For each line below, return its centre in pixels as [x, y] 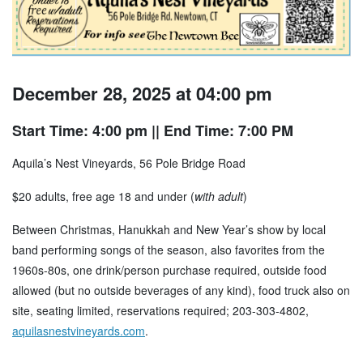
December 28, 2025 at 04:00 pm [142, 93]
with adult [219, 196]
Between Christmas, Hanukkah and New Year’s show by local [169, 229]
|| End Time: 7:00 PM [220, 130]
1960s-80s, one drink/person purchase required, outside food [169, 269]
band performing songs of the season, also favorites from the [169, 249]
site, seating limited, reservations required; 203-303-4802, [160, 310]
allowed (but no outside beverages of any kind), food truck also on [181, 290]
